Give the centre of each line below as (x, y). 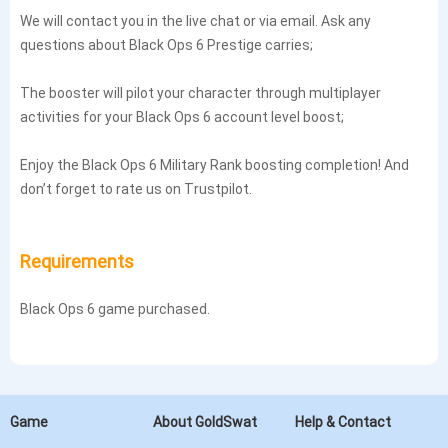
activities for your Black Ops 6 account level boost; (182, 116)
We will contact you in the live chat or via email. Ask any (195, 20)
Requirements (77, 261)
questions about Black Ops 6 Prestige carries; (166, 44)
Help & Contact (343, 421)
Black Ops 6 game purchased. (115, 308)
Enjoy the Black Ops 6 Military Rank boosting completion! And (214, 164)
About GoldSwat (204, 421)
